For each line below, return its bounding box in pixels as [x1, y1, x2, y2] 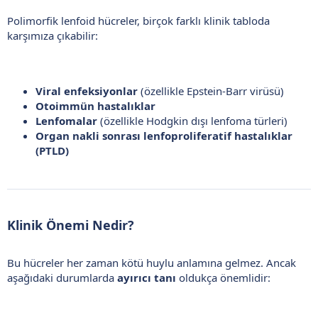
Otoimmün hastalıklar [35, 98, 155, 113]
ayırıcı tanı [117, 270, 176, 285]
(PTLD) [35, 143, 69, 158]
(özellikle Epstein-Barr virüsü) [138, 83, 284, 98]
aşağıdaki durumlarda [7, 270, 117, 285]
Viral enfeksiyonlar [35, 83, 138, 98]
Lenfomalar [35, 113, 97, 128]
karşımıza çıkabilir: [7, 28, 98, 43]
